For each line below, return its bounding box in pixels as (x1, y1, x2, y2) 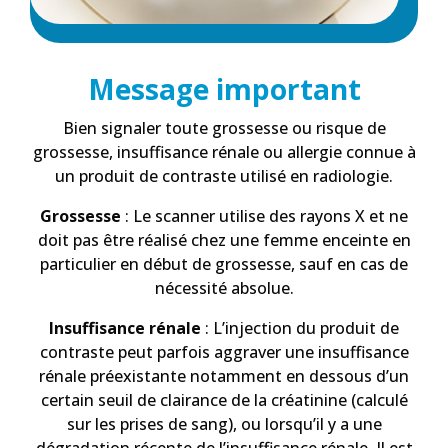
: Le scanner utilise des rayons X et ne (121, 205, 408, 228)
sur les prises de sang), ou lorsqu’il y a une (66, 413, 382, 436)
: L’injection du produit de (201, 317, 399, 340)
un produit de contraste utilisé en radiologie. (55, 165, 393, 188)
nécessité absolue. (154, 277, 294, 300)
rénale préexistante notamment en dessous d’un (39, 365, 409, 388)
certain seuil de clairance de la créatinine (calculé (40, 389, 408, 412)
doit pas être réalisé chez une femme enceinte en (37, 229, 411, 252)
